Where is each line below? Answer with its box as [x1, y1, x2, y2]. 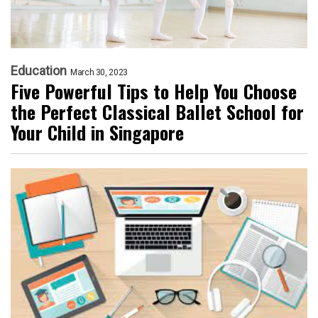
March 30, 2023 [70, 67, 128, 78]
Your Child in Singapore [11, 119, 184, 147]
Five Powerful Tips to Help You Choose [11, 77, 297, 106]
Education [11, 63, 67, 79]
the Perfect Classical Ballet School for [11, 98, 304, 126]
